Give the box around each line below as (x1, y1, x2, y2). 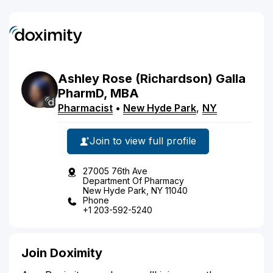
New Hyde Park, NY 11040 (83, 185, 188, 196)
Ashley (58, 71, 99, 86)
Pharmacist (58, 101, 113, 114)
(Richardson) (135, 71, 213, 86)
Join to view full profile (90, 135, 196, 147)
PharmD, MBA (58, 85, 139, 101)
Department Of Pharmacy (83, 175, 184, 186)
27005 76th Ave (83, 165, 147, 176)
